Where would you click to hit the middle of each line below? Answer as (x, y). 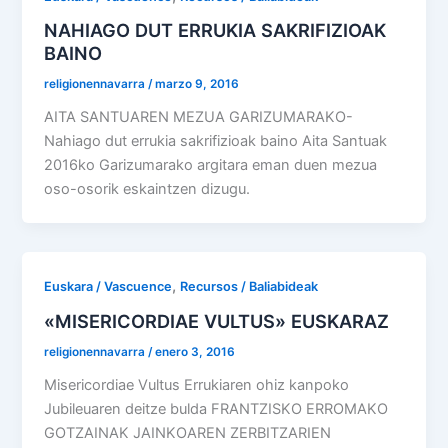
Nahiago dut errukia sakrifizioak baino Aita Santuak (216, 141)
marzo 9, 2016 (197, 84)
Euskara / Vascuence (108, 287)
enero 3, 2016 (195, 351)
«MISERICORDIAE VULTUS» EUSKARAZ (217, 320)
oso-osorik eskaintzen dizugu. (147, 189)
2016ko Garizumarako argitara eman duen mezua (211, 165)
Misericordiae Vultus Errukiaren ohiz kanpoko (197, 384)
